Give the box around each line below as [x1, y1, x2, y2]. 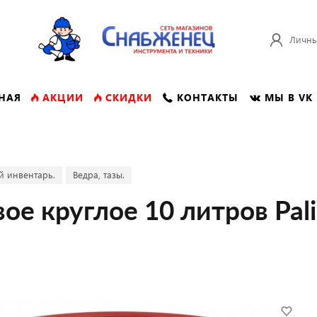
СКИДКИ [105, 91, 152, 104]
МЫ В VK [264, 91, 313, 104]
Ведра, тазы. [73, 168, 125, 180]
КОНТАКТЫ [177, 91, 238, 104]
